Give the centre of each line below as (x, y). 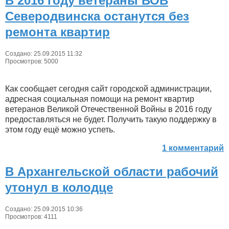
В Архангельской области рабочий (112, 172)
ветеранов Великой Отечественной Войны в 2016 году (108, 109)
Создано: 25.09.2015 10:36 (44, 209)
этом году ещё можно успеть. (60, 130)
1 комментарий (193, 148)
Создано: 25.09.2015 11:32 (44, 54)
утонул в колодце (59, 188)
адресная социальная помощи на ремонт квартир (100, 99)
